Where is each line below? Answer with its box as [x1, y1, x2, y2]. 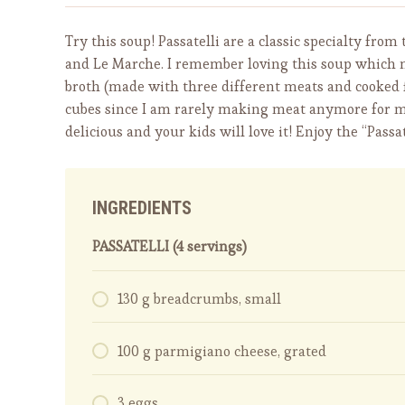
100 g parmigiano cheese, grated [118, 341, 326, 361]
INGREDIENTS [92, 197, 192, 219]
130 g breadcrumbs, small [118, 289, 281, 309]
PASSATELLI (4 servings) [92, 237, 247, 256]
